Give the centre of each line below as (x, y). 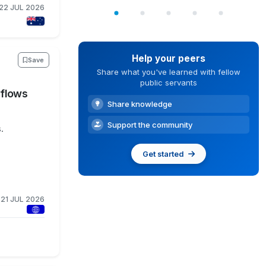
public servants (169, 83)
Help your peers (169, 58)
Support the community (150, 124)
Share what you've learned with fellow (169, 72)
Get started (163, 154)
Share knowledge (140, 104)
